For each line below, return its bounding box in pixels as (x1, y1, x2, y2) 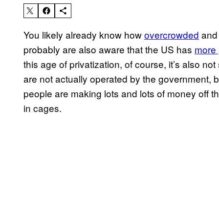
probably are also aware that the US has (23, 43, 195, 56)
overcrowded (144, 28, 199, 42)
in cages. (23, 101, 62, 115)
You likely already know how (23, 28, 144, 42)
